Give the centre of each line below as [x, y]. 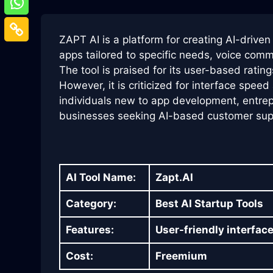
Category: [91, 203]
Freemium [181, 256]
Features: [90, 229]
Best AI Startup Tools [209, 203]
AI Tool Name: [101, 177]
